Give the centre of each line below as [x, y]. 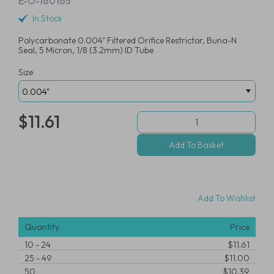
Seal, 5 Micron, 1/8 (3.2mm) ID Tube [86, 50]
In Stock [47, 19]
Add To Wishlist [226, 198]
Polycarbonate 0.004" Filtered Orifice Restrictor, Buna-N [128, 40]
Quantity [42, 227]
